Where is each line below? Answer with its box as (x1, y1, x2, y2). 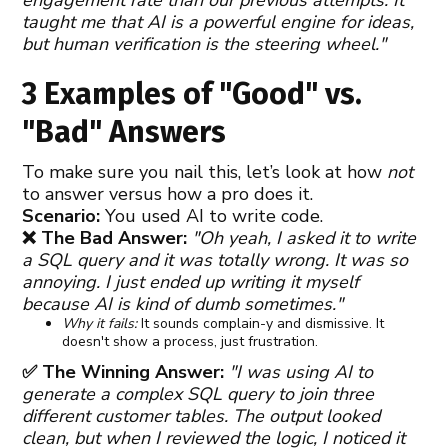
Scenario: (22, 203, 101, 228)
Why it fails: (62, 313, 138, 333)
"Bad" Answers (22, 113, 227, 150)
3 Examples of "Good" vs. (22, 75, 363, 112)
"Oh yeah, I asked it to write (192, 225, 417, 250)
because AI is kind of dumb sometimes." (22, 291, 344, 316)
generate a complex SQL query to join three (22, 381, 375, 406)
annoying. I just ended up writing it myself (22, 269, 360, 294)
